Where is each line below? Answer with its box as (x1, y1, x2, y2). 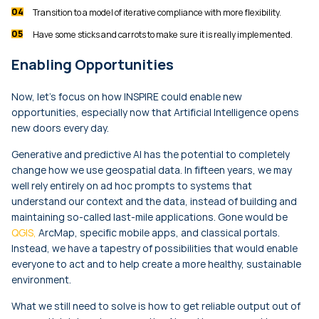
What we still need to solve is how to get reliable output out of (11, 299, 300, 313)
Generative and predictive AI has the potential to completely (11, 147, 290, 162)
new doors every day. (11, 121, 109, 135)
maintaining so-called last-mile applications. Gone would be (11, 210, 288, 224)
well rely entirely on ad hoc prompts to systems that (11, 179, 252, 193)
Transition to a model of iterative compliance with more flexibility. (33, 6, 281, 19)
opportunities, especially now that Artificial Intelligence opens (11, 105, 299, 120)
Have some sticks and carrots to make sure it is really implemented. (33, 28, 293, 41)
